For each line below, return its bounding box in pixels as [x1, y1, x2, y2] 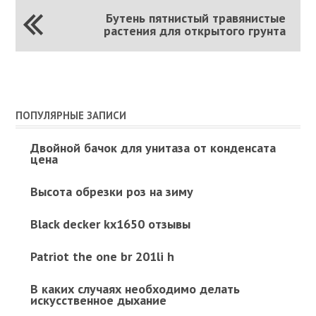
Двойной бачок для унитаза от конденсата [30, 139, 276, 156]
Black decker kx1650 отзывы [30, 215, 190, 232]
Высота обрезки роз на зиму [30, 183, 193, 200]
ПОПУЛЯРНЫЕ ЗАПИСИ [16, 108, 127, 122]
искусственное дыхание [30, 291, 166, 308]
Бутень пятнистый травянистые [106, 9, 286, 26]
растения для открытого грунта [104, 22, 286, 39]
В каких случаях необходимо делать [30, 280, 240, 297]
